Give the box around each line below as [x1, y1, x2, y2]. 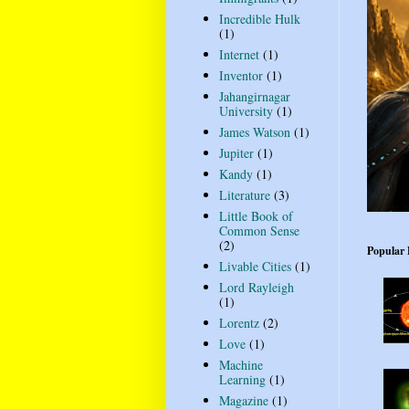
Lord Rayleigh [218, 278, 294, 297]
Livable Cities [218, 257, 291, 276]
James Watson [218, 123, 290, 142]
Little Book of [218, 207, 293, 225]
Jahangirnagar [218, 88, 290, 106]
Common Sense [218, 222, 299, 240]
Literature [218, 186, 270, 204]
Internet [218, 46, 259, 64]
